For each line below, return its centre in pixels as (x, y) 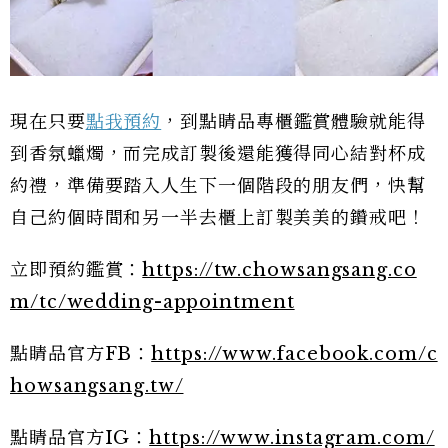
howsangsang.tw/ (97, 385)
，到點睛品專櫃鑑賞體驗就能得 (293, 121)
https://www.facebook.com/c (294, 353)
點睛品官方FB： (81, 353)
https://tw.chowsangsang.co (279, 269)
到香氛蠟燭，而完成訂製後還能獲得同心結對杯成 (218, 153)
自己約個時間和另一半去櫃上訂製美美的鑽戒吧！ (218, 217)
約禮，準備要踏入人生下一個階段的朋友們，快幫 (218, 185)
